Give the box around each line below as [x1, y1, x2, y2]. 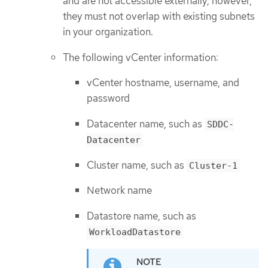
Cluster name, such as [87, 158, 187, 172]
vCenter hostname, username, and [87, 76, 239, 90]
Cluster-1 [189, 160, 237, 171]
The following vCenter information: [63, 50, 218, 64]
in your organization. [63, 25, 153, 39]
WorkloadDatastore [89, 226, 181, 237]
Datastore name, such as [87, 209, 196, 223]
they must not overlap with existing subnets [63, 10, 255, 23]
